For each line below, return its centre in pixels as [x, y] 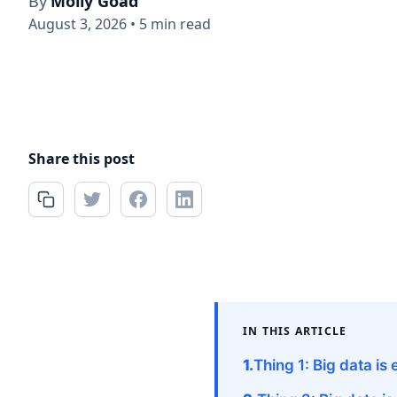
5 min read [175, 24]
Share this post [82, 158]
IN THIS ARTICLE [295, 331]
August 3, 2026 [78, 24]
